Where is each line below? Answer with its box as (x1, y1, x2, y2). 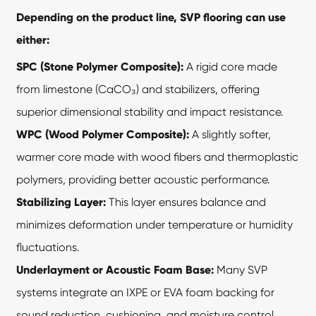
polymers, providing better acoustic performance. (16, 172, 271, 186)
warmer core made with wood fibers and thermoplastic (16, 150, 299, 164)
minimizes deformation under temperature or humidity (16, 217, 293, 231)
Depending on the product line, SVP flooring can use (16, 10, 286, 24)
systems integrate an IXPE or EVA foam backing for (16, 285, 275, 299)
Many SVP (214, 262, 268, 276)
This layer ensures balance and (106, 195, 267, 209)
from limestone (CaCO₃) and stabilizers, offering (16, 82, 260, 96)
